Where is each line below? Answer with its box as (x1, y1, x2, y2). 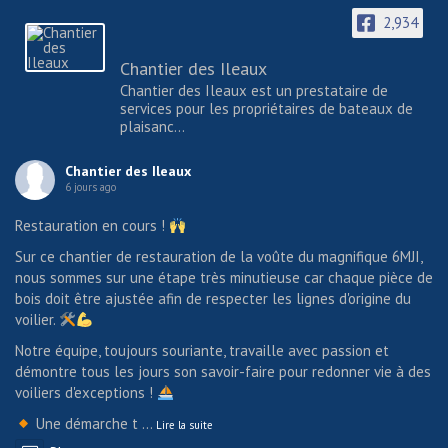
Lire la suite (156, 418, 214, 433)
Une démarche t (32, 414, 139, 434)
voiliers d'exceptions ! (15, 383, 157, 403)
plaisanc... (120, 117, 185, 137)
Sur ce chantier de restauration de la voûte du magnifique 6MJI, (15, 247, 422, 267)
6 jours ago (65, 180, 116, 195)
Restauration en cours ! (15, 216, 169, 236)
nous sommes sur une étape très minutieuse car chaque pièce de (15, 268, 433, 288)
